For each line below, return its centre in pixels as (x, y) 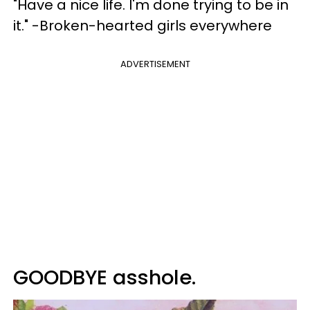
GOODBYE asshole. (104, 277)
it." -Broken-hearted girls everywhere (143, 25)
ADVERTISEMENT (155, 64)
